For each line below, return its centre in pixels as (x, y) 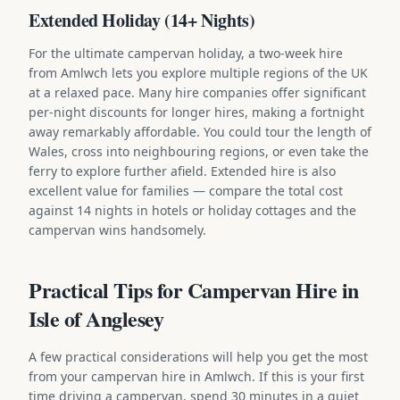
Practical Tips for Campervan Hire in (194, 289)
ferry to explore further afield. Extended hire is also (182, 171)
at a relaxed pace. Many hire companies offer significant (197, 92)
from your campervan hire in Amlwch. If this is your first (196, 376)
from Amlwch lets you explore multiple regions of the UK (198, 72)
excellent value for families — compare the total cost (186, 190)
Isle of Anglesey (96, 318)
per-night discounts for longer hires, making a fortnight (196, 112)
